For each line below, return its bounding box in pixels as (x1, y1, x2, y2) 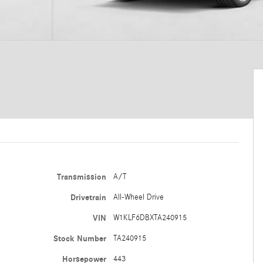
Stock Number (53, 233, 106, 244)
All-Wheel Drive (113, 192, 164, 202)
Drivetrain (70, 192, 106, 203)
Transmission (56, 171, 106, 182)
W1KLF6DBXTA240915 (113, 213, 187, 222)
